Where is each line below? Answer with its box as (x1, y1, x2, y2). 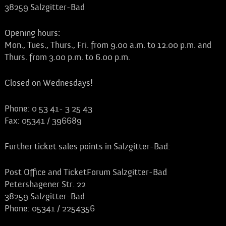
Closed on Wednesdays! (4, 78, 93, 88)
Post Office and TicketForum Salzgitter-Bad (4, 167, 167, 178)
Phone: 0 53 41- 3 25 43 (4, 103, 92, 114)
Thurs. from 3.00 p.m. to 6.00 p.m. (4, 52, 130, 63)
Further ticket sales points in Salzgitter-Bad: (4, 141, 170, 152)
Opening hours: (4, 28, 60, 38)
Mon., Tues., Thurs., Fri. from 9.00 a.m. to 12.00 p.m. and (4, 40, 211, 50)
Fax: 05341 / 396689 (4, 116, 82, 126)
